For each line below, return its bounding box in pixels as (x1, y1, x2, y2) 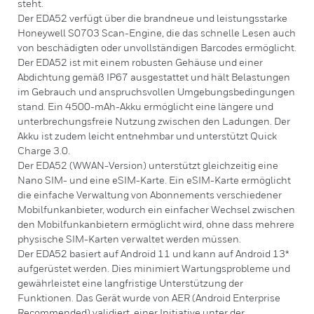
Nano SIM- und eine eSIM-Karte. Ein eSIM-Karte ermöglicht (18, 174, 291, 186)
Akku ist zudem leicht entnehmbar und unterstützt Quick (18, 130, 277, 142)
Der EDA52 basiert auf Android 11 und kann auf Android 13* (18, 247, 289, 259)
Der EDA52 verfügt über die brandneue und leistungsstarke (18, 12, 287, 24)
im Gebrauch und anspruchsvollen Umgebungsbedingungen (18, 86, 295, 97)
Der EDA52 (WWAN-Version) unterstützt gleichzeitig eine (18, 159, 278, 171)
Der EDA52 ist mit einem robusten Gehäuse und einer (18, 56, 263, 68)
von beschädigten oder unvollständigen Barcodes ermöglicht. (18, 41, 296, 53)
